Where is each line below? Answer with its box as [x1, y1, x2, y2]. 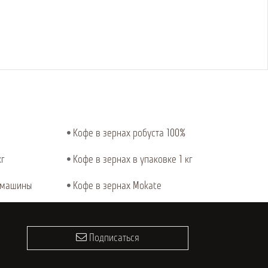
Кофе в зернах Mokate [73, 181, 162, 192]
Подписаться [86, 233, 139, 244]
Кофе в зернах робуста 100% [73, 128, 185, 139]
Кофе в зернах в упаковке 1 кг [73, 154, 193, 166]
